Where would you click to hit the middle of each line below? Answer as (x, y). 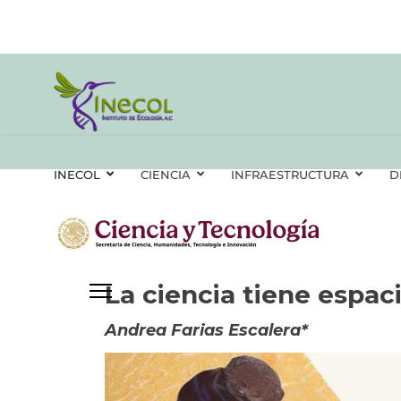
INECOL (77, 175)
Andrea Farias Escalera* (206, 330)
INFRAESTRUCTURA (290, 175)
